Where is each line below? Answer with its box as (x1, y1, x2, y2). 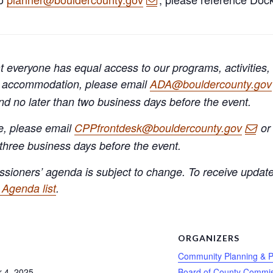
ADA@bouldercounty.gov (150, 76, 272, 91)
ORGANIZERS (178, 232, 239, 243)
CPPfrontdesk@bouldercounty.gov (74, 119, 242, 135)
